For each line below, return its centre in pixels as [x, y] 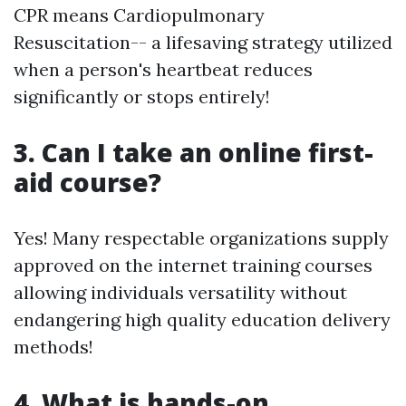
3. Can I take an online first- [193, 152]
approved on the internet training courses [193, 265]
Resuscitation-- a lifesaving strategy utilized [203, 42]
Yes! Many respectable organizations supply [201, 237]
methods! [53, 346]
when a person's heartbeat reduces [163, 69]
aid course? [87, 182]
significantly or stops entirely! [142, 96]
